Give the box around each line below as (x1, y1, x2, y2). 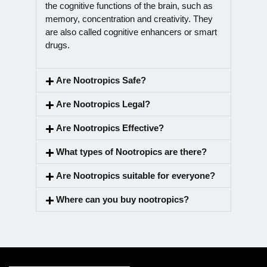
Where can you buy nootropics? (56, 194, 189, 205)
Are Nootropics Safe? (56, 75, 146, 86)
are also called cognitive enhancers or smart (45, 27, 217, 38)
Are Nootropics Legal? (56, 99, 150, 110)
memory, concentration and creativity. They (45, 14, 213, 24)
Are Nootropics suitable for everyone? (56, 170, 215, 181)
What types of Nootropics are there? (56, 147, 207, 157)
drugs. (45, 40, 70, 51)
